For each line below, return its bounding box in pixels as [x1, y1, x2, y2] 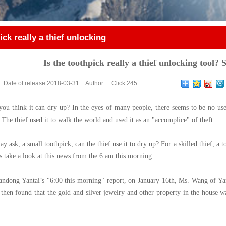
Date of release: [3, 80, 47, 87]
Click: [109, 80, 127, 87]
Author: [84, 80, 105, 87]
